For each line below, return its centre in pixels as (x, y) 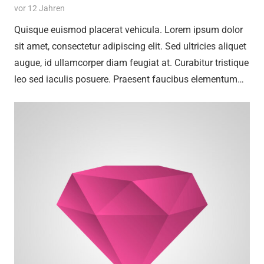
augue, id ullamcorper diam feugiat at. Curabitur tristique (131, 63)
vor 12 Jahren (39, 9)
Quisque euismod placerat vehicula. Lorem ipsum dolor (128, 30)
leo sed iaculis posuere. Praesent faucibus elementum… (129, 80)
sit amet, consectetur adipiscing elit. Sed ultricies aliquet (130, 47)
